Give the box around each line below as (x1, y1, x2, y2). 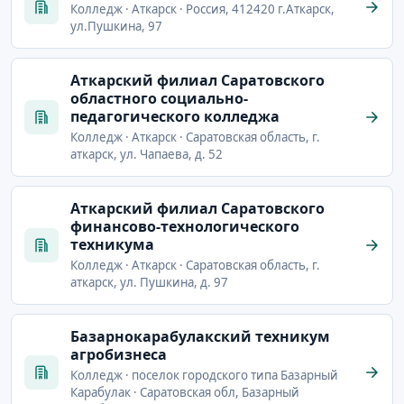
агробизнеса (70, 344, 167, 364)
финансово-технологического (70, 216, 299, 236)
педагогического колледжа (70, 106, 280, 126)
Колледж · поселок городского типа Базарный (70, 366, 338, 383)
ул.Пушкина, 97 (70, 17, 162, 34)
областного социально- (70, 87, 248, 108)
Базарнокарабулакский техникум (70, 326, 330, 346)
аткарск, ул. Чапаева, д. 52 (70, 145, 223, 162)
